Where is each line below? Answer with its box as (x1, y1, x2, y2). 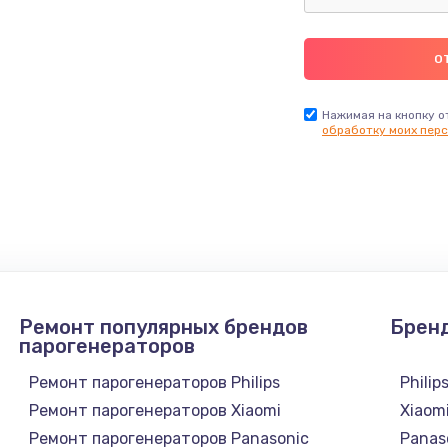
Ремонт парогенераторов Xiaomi (28, 400, 281, 420)
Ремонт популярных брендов (18, 314, 308, 339)
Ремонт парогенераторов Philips (28, 372, 280, 392)
